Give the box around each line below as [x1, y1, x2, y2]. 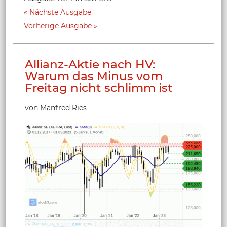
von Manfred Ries [25, 103, 87, 112]
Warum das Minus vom [25, 68, 163, 83]
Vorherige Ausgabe [24, 21, 92, 30]
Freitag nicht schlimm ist [25, 80, 173, 95]
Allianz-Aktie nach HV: [25, 57, 155, 71]
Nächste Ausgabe [29, 7, 91, 17]
